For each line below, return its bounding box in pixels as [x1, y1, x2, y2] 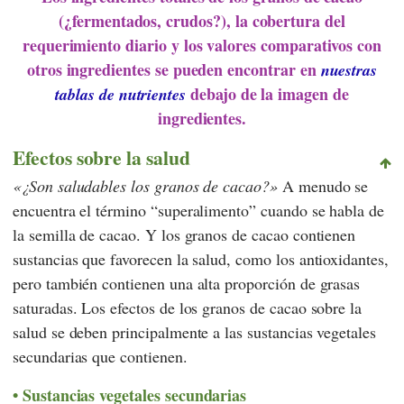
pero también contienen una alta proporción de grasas [13, 272, 361, 295]
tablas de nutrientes [55, 82, 187, 106]
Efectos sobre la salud [13, 142, 190, 171]
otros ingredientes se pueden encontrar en [26, 57, 321, 81]
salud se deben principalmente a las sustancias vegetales [13, 321, 376, 344]
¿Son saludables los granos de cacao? [20, 175, 271, 197]
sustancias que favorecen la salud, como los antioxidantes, [13, 248, 389, 271]
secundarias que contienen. [13, 345, 188, 368]
